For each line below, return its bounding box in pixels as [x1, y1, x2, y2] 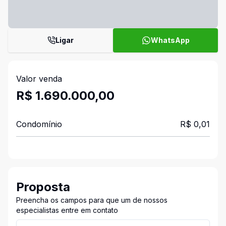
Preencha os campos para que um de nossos [16, 196, 167, 204]
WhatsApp [150, 36, 190, 44]
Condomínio [16, 119, 62, 129]
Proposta [16, 180, 70, 194]
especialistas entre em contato [16, 206, 118, 214]
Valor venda [16, 74, 62, 84]
